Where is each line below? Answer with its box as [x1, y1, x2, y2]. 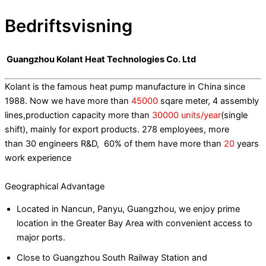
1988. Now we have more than [5, 95, 131, 106]
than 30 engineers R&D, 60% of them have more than [5, 138, 224, 149]
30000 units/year [152, 109, 221, 121]
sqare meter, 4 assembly [158, 95, 259, 106]
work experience [5, 152, 71, 163]
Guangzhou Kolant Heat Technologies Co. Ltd [5, 53, 196, 65]
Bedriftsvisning [5, 15, 132, 37]
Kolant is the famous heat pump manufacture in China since [5, 81, 245, 92]
